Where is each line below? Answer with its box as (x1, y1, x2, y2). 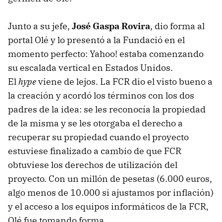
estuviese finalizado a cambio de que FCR (8, 145, 181, 157)
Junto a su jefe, (8, 20, 72, 32)
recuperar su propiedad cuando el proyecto (8, 131, 189, 143)
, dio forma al (150, 20, 205, 32)
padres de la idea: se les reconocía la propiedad (8, 104, 206, 115)
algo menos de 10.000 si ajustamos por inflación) (8, 187, 214, 199)
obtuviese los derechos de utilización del (8, 159, 177, 171)
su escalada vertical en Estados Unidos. (8, 62, 173, 74)
